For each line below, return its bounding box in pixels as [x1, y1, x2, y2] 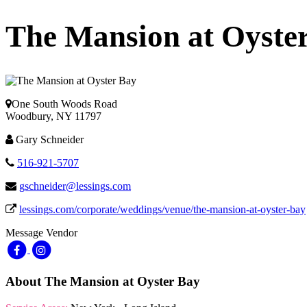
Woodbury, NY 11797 [5, 110, 101, 123]
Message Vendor [5, 227, 77, 239]
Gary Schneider [13, 134, 84, 146]
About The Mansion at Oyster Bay [5, 273, 200, 288]
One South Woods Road [12, 98, 117, 110]
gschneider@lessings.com [19, 180, 131, 193]
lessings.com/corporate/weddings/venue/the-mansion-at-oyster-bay [19, 204, 306, 216]
